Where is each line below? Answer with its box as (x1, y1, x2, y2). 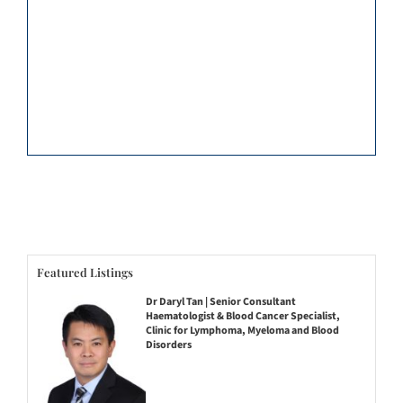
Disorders (145, 337, 192, 354)
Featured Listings (37, 264, 133, 281)
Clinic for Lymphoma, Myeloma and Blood (145, 323, 339, 339)
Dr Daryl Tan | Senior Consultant (145, 294, 296, 310)
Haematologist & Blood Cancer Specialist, (145, 309, 340, 325)
